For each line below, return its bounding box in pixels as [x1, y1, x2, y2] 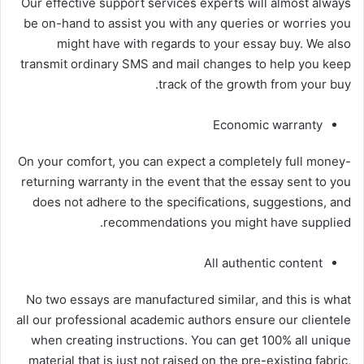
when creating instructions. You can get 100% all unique [31, 331, 351, 348]
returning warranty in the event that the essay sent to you [21, 173, 351, 189]
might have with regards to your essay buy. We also [57, 35, 351, 51]
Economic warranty [213, 116, 323, 132]
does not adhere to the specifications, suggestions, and [32, 193, 351, 210]
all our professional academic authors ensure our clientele [16, 311, 351, 327]
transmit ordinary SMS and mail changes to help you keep [20, 55, 351, 71]
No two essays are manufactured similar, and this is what [26, 291, 351, 307]
